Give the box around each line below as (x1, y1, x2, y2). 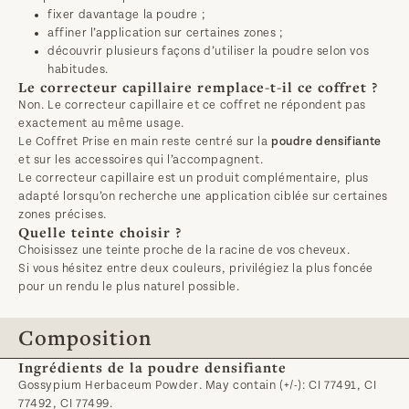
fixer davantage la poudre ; (47, 8, 206, 21)
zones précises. (18, 208, 107, 221)
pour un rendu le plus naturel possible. (18, 280, 240, 293)
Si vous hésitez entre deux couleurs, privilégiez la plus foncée (18, 262, 373, 275)
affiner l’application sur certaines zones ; (47, 26, 284, 39)
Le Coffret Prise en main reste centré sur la (18, 135, 271, 148)
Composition (18, 323, 152, 351)
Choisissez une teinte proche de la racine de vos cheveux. (18, 244, 351, 257)
